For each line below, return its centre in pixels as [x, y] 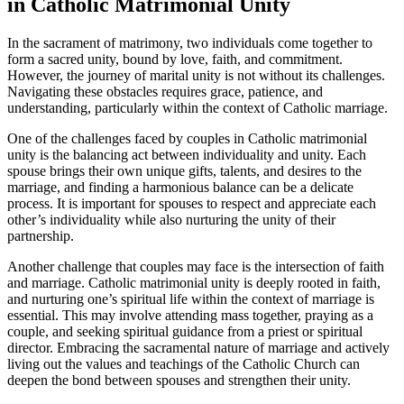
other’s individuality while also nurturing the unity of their [171, 220]
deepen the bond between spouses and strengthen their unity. [179, 381]
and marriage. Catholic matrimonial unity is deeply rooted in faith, [194, 283]
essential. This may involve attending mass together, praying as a [190, 316]
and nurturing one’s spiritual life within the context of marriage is [191, 299]
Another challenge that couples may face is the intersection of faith [196, 267]
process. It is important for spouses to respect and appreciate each [192, 204]
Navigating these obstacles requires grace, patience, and [165, 92]
